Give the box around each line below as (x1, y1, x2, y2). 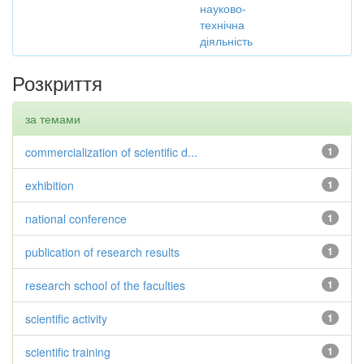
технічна (200, 16, 245, 32)
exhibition (25, 177, 74, 193)
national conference (25, 210, 127, 227)
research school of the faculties (25, 277, 185, 293)
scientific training (25, 344, 110, 360)
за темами (25, 110, 80, 127)
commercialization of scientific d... (25, 144, 197, 160)
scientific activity (25, 310, 107, 327)
